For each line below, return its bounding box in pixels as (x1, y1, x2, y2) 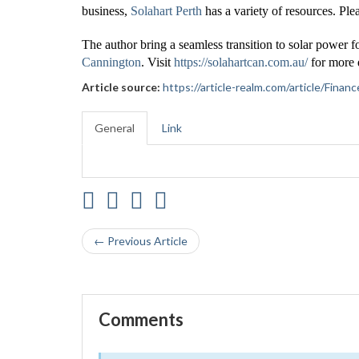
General (95, 121, 135, 135)
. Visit (141, 55, 171, 69)
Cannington (82, 55, 141, 69)
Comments (99, 309, 184, 330)
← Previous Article (94, 234, 188, 248)
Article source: (82, 80, 160, 94)
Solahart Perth (131, 4, 202, 18)
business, (82, 4, 127, 18)
